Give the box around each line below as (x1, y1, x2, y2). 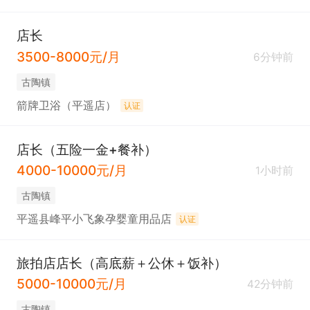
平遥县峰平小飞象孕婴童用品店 (16, 212, 172, 226)
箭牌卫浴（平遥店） (16, 99, 116, 113)
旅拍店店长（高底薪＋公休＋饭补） (16, 254, 227, 271)
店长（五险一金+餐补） (16, 140, 157, 158)
